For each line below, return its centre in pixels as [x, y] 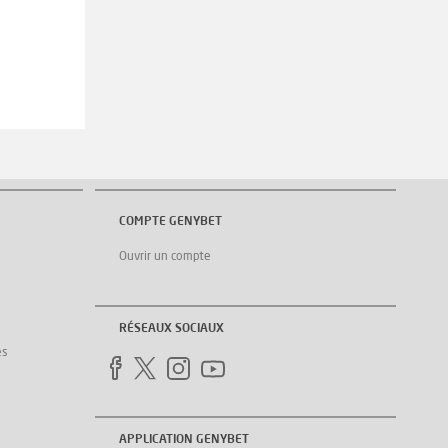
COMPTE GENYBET [170, 221]
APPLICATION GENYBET [184, 439]
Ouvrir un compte [165, 257]
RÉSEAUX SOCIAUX [171, 328]
